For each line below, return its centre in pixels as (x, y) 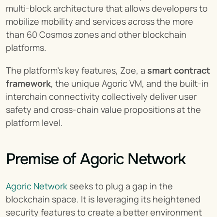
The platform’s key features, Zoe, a (77, 70)
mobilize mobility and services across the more (100, 22)
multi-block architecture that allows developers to (107, 8)
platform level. (34, 123)
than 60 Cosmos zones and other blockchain (96, 35)
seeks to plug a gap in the (120, 186)
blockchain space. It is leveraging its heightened (103, 199)
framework (28, 84)
